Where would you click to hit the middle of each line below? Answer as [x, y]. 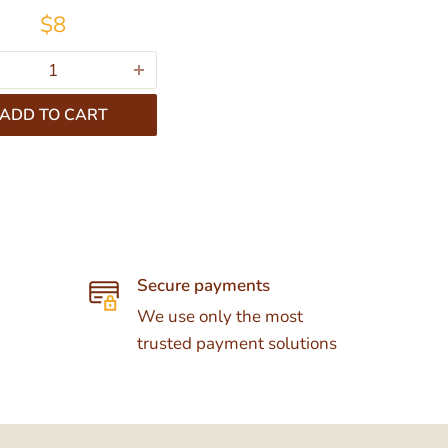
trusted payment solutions [236, 343]
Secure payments [203, 285]
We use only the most [219, 316]
